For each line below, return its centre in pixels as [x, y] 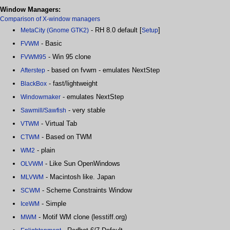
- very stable [86, 110]
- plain [45, 150]
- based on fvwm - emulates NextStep [102, 70]
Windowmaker [41, 97]
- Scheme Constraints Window [86, 190]
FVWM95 [33, 57]
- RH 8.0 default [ [115, 30]
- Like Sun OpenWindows [82, 163]
